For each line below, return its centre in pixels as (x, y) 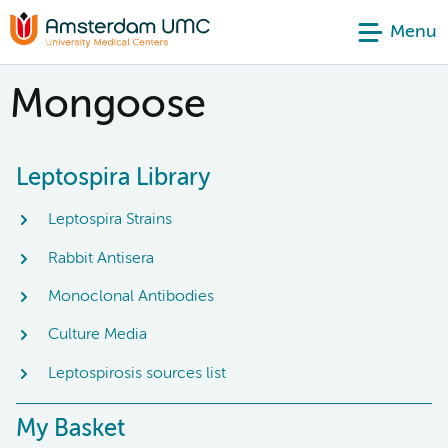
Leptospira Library (113, 178)
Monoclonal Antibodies (131, 296)
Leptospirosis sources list (137, 373)
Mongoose (108, 106)
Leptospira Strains (110, 220)
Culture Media (97, 335)
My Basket (70, 428)
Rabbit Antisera (101, 258)
